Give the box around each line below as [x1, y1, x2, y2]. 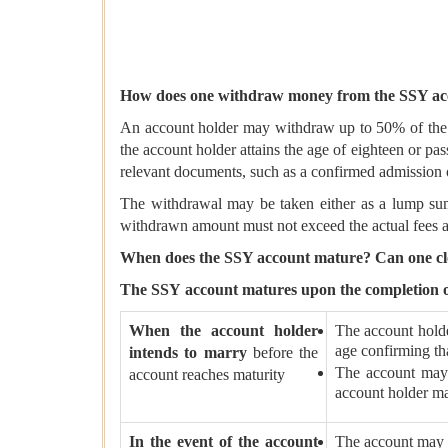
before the [246, 344, 318, 362]
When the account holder [129, 322, 318, 340]
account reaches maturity [129, 366, 285, 384]
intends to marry [129, 344, 247, 362]
